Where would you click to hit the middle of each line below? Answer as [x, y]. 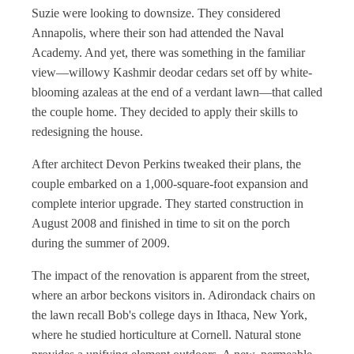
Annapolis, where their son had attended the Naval [158, 33]
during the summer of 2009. [101, 243]
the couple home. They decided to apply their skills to [165, 112]
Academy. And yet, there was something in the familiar [168, 53]
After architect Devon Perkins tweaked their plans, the [166, 164]
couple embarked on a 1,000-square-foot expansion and [170, 184]
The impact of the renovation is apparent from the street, [171, 275]
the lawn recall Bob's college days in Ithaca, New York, [169, 315]
